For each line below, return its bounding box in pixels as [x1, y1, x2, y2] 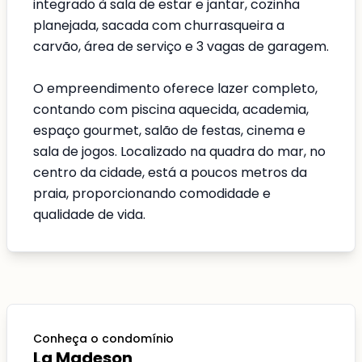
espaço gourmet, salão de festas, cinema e [33, 121, 305, 140]
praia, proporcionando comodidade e [33, 184, 271, 203]
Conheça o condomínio [33, 330, 174, 347]
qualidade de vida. [33, 205, 145, 224]
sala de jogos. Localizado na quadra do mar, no [33, 142, 326, 161]
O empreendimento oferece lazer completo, [33, 79, 318, 98]
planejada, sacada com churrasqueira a [33, 16, 284, 35]
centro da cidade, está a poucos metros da [33, 163, 307, 182]
